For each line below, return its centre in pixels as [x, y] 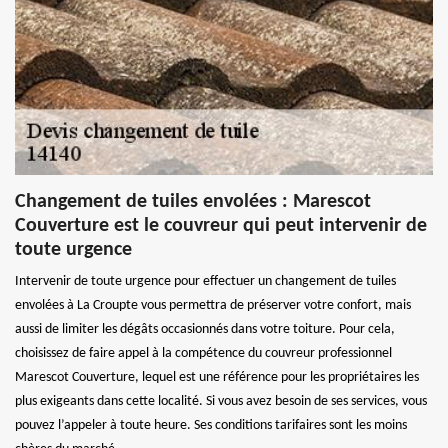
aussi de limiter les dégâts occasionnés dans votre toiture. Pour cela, [205, 329]
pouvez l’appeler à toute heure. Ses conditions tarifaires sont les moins [211, 425]
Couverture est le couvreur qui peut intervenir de [221, 225]
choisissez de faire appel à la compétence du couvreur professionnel [203, 353]
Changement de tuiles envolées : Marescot [193, 201]
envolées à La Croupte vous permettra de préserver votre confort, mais [213, 305]
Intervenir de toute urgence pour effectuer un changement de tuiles [205, 281]
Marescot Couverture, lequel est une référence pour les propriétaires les [217, 377]
